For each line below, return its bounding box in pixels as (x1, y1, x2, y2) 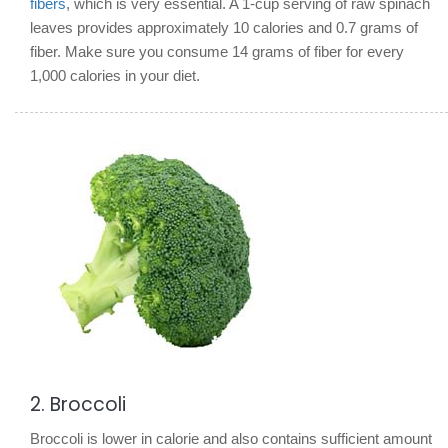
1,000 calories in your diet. (30, 66, 200, 84)
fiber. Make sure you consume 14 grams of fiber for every (30, 42, 404, 60)
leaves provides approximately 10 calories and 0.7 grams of (30, 18, 418, 36)
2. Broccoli (30, 390, 126, 418)
